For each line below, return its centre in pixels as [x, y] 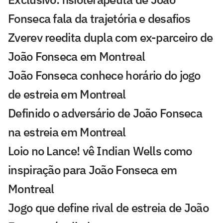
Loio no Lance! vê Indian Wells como [100, 151]
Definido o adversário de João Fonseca [105, 113]
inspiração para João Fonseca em [93, 170]
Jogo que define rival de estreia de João [108, 208]
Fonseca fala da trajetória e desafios [99, 19]
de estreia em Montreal [67, 94]
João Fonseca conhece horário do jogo [104, 75]
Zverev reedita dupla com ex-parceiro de [111, 38]
